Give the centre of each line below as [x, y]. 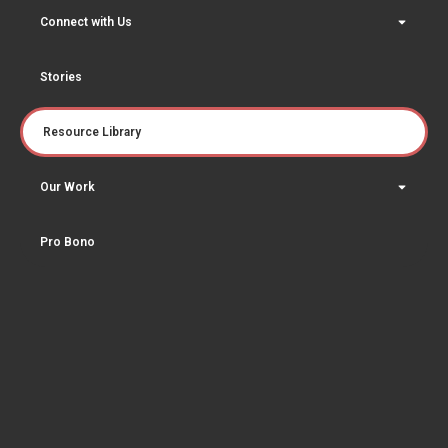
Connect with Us [86, 21]
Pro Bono [67, 241]
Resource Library [92, 131]
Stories [61, 76]
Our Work [67, 186]
